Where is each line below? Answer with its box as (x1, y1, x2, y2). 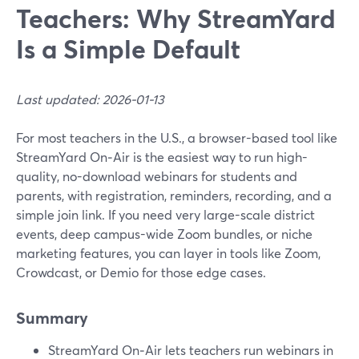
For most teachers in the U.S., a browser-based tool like (16, 129, 337, 146)
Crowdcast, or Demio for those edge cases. (16, 264, 266, 280)
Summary (16, 307, 88, 329)
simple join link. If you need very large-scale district (16, 206, 315, 223)
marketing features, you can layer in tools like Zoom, (16, 244, 321, 261)
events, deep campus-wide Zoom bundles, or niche (16, 225, 313, 242)
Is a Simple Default (16, 31, 240, 66)
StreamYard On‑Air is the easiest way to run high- (16, 148, 308, 165)
